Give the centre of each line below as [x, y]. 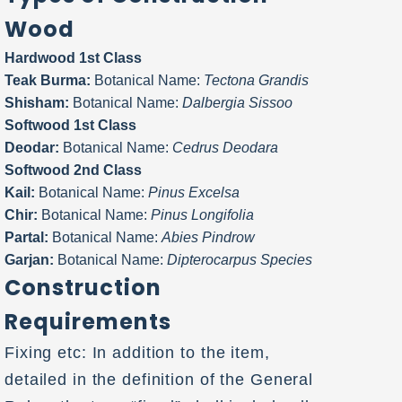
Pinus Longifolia [202, 214]
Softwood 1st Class [70, 125]
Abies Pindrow [208, 237]
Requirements [88, 321]
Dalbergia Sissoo [237, 102]
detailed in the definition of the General [159, 379]
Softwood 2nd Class [73, 170]
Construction [83, 287]
